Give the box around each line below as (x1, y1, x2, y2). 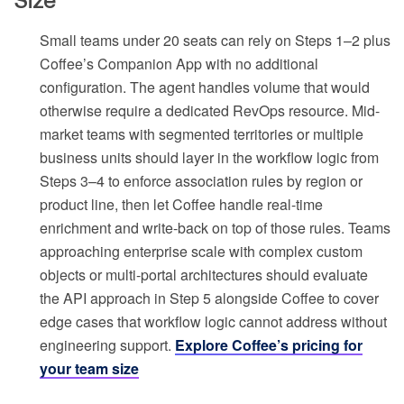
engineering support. (40, 335, 175, 356)
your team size (40, 358, 139, 380)
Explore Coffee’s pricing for (175, 335, 363, 356)
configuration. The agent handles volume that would (40, 77, 370, 98)
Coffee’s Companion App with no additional (40, 53, 318, 75)
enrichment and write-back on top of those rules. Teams (40, 217, 390, 239)
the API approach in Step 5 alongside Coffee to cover (40, 288, 379, 309)
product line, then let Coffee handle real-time (40, 194, 323, 216)
